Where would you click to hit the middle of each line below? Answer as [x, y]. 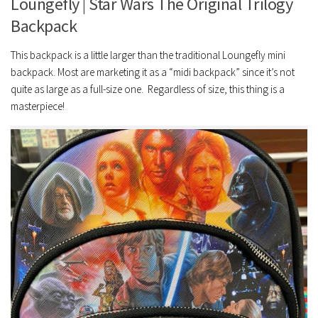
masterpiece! [38, 106]
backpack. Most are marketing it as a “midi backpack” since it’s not [153, 72]
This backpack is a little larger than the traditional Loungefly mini [148, 55]
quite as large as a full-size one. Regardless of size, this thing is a [148, 89]
